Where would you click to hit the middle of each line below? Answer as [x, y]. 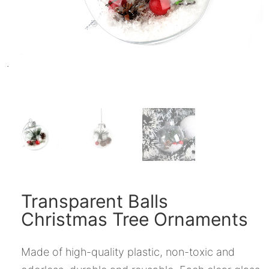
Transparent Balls [95, 201]
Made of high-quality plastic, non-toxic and [128, 252]
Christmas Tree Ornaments [134, 219]
